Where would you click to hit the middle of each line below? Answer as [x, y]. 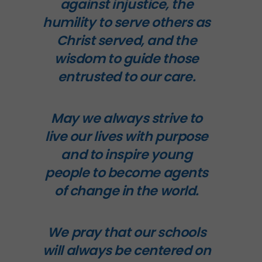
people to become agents [127, 172]
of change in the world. [127, 190]
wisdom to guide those [127, 58]
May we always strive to [127, 118]
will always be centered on [127, 250]
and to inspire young [127, 154]
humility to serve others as [127, 22]
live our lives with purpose [127, 136]
